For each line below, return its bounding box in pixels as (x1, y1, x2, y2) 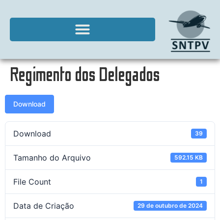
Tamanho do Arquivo (13, 152, 91, 163)
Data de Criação (13, 200, 74, 211)
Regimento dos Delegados (10, 64, 160, 86)
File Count (13, 176, 51, 187)
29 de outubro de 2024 (137, 201, 203, 209)
